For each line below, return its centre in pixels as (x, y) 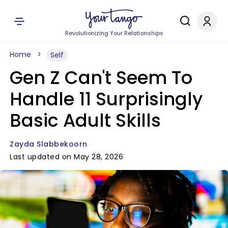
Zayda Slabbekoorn (49, 144)
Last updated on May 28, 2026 (66, 157)
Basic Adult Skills (85, 120)
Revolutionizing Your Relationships (114, 33)
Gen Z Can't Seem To (101, 78)
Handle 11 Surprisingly (106, 99)
